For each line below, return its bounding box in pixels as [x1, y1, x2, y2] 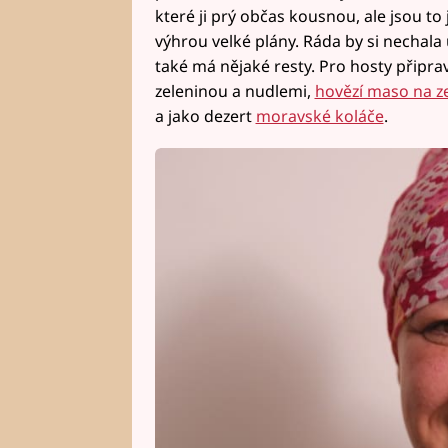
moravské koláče [255, 104, 384, 127]
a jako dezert [154, 104, 256, 127]
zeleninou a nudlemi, [154, 79, 315, 102]
